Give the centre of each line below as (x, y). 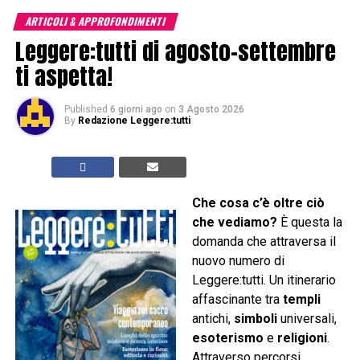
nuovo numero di (238, 261)
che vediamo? (234, 223)
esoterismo (227, 338)
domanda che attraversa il (264, 242)
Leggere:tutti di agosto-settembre (175, 51)
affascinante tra (237, 300)
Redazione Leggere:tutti (134, 121)
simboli (255, 319)
